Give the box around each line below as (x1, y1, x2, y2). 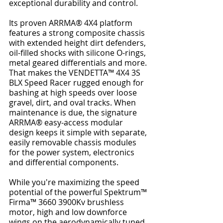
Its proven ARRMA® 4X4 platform (9, 17, 134, 29)
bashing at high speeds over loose (9, 87, 139, 99)
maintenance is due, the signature (9, 107, 139, 118)
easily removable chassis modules (9, 137, 138, 148)
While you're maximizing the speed (9, 177, 141, 188)
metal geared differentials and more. (9, 57, 149, 69)
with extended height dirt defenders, (9, 37, 148, 49)
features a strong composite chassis (9, 27, 147, 39)
